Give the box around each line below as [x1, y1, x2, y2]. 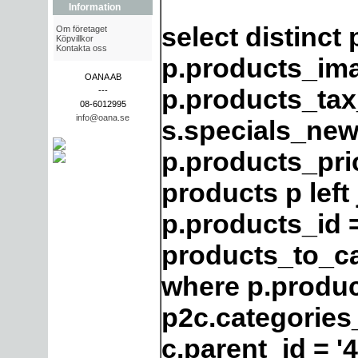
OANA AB [84, 72, 121, 82]
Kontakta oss [56, 43, 107, 53]
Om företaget [56, 24, 107, 34]
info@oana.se [76, 113, 129, 122]
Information [69, 2, 121, 13]
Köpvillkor [56, 34, 93, 43]
